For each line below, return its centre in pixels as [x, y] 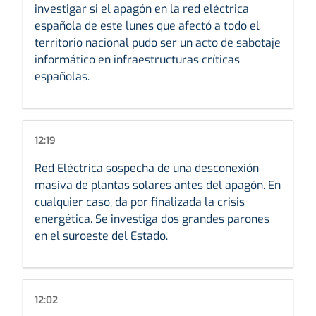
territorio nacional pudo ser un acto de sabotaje [158, 42]
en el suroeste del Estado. [101, 236]
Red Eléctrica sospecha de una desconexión [147, 168]
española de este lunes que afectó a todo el [147, 25]
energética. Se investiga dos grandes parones [152, 219]
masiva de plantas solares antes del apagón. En [158, 185]
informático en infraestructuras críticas [137, 59]
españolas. [62, 76]
